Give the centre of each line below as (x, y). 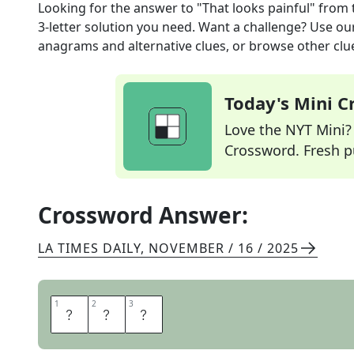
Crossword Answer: (143, 215)
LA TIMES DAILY (89, 248)
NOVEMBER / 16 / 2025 (224, 248)
